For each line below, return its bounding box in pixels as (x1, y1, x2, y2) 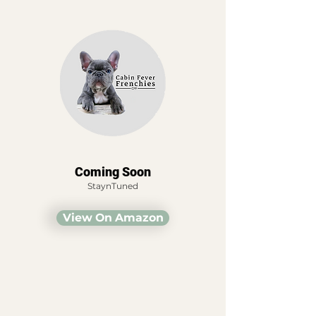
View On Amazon (62, 211, 164, 224)
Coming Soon (75, 164, 151, 179)
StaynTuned (87, 181, 138, 191)
